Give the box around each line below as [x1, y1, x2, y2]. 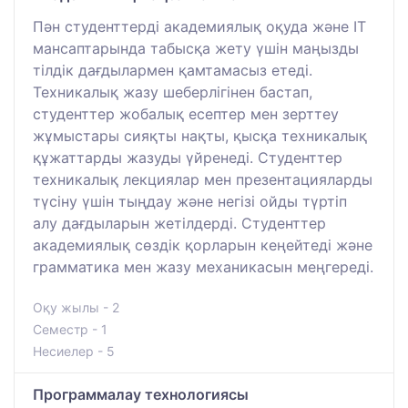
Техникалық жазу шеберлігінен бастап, [33, 82, 312, 101]
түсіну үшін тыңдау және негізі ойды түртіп [33, 191, 347, 210]
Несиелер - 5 [33, 342, 115, 359]
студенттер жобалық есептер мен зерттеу [33, 104, 339, 123]
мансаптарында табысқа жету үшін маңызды [33, 38, 359, 57]
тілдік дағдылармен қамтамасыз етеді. [33, 60, 312, 79]
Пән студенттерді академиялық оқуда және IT [33, 16, 366, 36]
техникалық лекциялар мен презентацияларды [33, 169, 372, 189]
